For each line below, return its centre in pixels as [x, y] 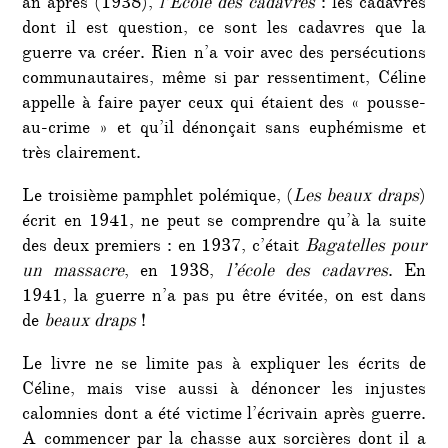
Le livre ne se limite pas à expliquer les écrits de [224, 366]
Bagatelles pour [365, 248]
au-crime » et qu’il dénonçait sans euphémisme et [224, 130]
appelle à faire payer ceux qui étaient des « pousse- [224, 105]
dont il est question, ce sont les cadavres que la [224, 30]
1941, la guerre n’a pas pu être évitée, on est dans [224, 298]
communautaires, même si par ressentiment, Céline [224, 80]
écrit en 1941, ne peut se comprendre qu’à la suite [224, 223]
